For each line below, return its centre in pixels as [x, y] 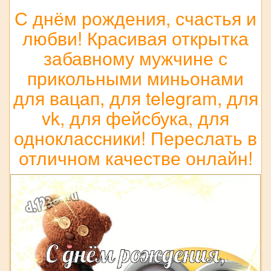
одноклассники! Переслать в [135, 137]
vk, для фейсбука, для [135, 117]
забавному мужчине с [135, 57]
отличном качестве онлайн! [135, 157]
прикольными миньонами [135, 77]
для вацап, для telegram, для [135, 97]
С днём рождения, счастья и [135, 18]
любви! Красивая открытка [135, 38]
